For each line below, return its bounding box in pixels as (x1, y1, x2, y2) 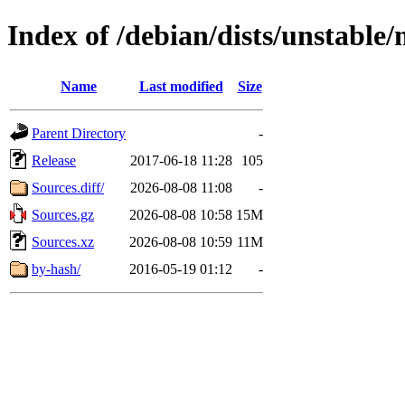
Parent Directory (32, 125, 126, 141)
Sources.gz (32, 206, 94, 222)
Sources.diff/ (32, 179, 104, 195)
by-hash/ (32, 260, 80, 277)
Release (32, 152, 76, 168)
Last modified (138, 78, 223, 94)
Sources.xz (32, 233, 94, 250)
